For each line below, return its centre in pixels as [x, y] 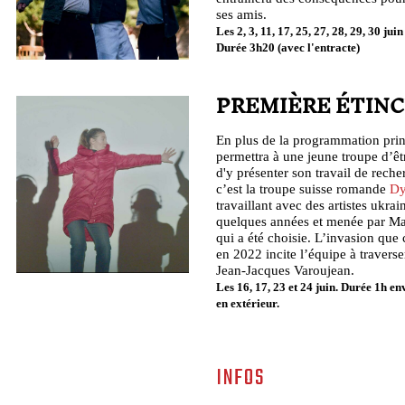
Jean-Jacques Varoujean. [285, 270]
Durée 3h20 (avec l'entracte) [288, 48]
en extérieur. [248, 304]
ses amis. [241, 14]
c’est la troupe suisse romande [303, 189]
